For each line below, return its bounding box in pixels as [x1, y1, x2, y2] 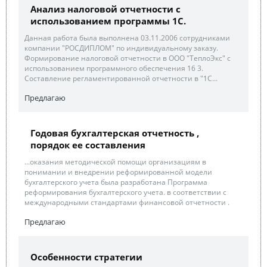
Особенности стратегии [30, 251, 142, 263]
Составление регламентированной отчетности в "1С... [24, 73, 218, 83]
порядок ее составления [30, 139, 145, 151]
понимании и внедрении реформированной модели [24, 167, 212, 177]
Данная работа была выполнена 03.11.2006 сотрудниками [24, 33, 230, 43]
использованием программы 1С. [30, 15, 186, 27]
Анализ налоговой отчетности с [30, 3, 181, 15]
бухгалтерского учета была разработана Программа [24, 177, 207, 187]
